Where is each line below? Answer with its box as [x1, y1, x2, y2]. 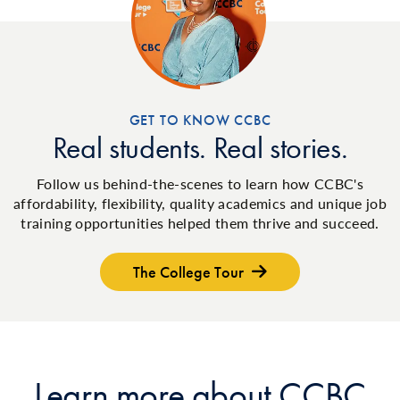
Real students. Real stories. [52, 129, 348, 167]
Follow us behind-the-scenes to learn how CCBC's [36, 173, 364, 194]
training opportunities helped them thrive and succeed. [21, 212, 379, 233]
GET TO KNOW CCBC [129, 111, 271, 129]
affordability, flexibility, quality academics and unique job [12, 193, 387, 213]
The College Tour [133, 262, 247, 283]
